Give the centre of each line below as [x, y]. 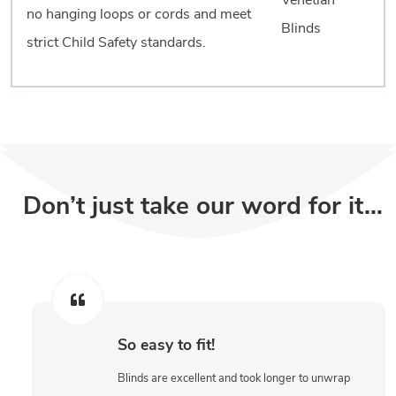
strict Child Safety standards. [116, 44]
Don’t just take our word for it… [202, 207]
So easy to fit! [166, 346]
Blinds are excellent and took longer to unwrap [234, 379]
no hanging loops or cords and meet [139, 15]
